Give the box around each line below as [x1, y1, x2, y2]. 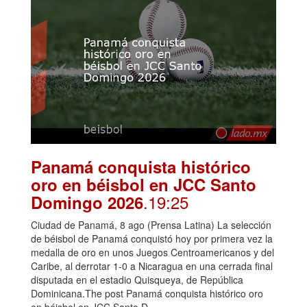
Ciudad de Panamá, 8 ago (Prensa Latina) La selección [31, 218, 271, 232]
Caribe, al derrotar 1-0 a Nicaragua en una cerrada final [31, 259, 273, 273]
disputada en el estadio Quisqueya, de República [31, 273, 243, 287]
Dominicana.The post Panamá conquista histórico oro [31, 286, 263, 301]
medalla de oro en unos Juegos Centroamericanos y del [31, 245, 274, 260]
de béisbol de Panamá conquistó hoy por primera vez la [31, 232, 273, 246]
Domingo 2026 [31, 191, 143, 214]
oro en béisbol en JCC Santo [31, 173, 256, 197]
